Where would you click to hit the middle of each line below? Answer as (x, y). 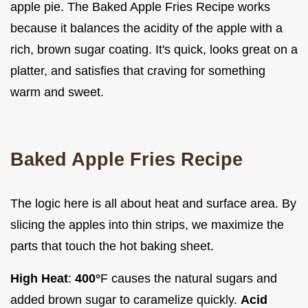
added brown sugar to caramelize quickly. (125, 299)
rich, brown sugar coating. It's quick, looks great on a (154, 49)
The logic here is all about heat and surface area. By (153, 203)
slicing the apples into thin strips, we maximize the (147, 224)
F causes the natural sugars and (189, 278)
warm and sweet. (57, 92)
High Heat (39, 278)
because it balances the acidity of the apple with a (146, 28)
